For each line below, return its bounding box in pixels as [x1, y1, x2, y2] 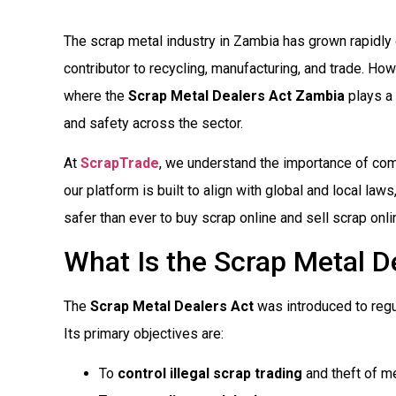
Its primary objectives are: [64, 324, 224, 342]
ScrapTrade [80, 155, 159, 172]
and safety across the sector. [64, 115, 243, 132]
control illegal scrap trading [118, 365, 302, 383]
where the [64, 88, 128, 104]
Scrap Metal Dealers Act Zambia [128, 88, 345, 104]
